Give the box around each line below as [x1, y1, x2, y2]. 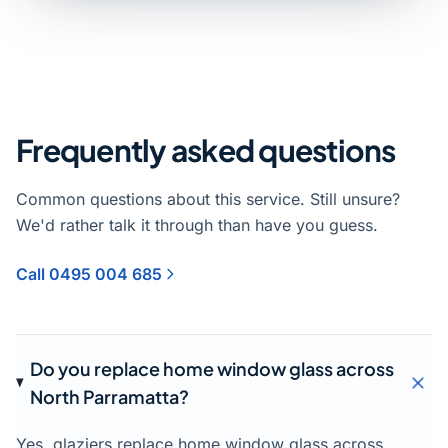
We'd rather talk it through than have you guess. [16, 214, 378, 235]
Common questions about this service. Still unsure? [16, 188, 400, 209]
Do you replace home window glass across [29, 356, 394, 380]
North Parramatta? [29, 384, 189, 408]
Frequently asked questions [16, 130, 396, 169]
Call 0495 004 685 [16, 263, 162, 284]
